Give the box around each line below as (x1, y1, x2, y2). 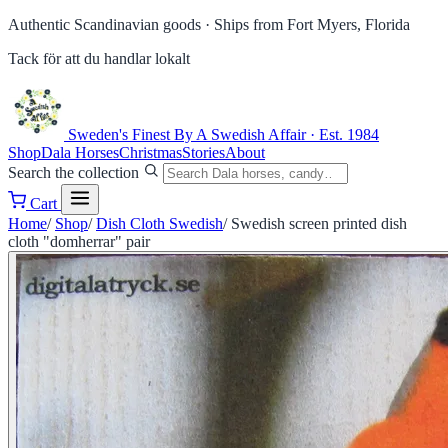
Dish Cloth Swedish (96, 215, 223, 232)
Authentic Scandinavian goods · (8, 16, 210, 33)
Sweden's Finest (68, 126, 170, 143)
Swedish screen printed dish (231, 215, 407, 232)
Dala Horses (41, 144, 119, 161)
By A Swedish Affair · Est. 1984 (174, 126, 379, 143)
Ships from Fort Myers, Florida (210, 16, 410, 33)
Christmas (119, 144, 182, 161)
